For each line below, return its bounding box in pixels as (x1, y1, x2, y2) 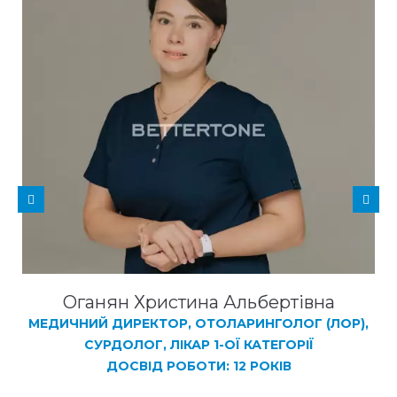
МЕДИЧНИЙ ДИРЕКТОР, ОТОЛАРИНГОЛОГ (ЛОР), (28, 315, 369, 332)
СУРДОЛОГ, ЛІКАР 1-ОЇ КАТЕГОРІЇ (83, 337, 314, 354)
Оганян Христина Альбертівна (62, 292, 335, 314)
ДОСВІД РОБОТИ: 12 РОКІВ (105, 358, 292, 375)
